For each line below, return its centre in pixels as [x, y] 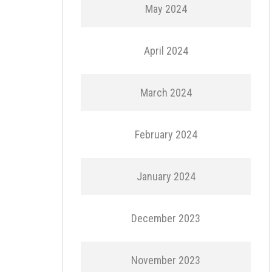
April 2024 [166, 51]
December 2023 [166, 218]
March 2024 [166, 93]
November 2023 [166, 260]
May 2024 [166, 9]
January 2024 [166, 176]
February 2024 [166, 134]
